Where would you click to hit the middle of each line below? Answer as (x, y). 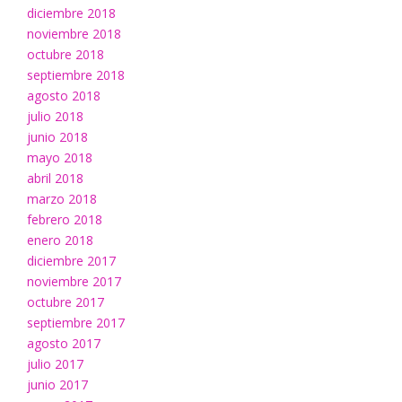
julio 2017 (55, 364)
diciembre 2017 (71, 261)
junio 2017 (57, 385)
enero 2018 (60, 240)
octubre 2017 (66, 302)
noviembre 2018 (74, 34)
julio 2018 (55, 117)
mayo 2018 (60, 158)
